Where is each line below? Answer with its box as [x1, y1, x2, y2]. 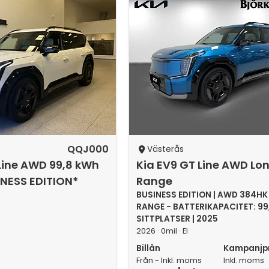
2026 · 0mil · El [136, 226, 189, 236]
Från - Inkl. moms [136, 255, 202, 265]
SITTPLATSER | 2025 [136, 213, 219, 225]
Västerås [147, 144, 184, 155]
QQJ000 [67, 142, 109, 156]
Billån [136, 243, 161, 254]
